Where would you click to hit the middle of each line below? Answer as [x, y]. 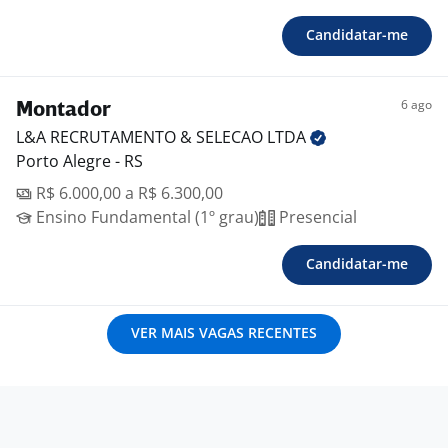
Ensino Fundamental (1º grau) [145, 217]
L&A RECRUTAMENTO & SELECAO [141, 137]
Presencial [316, 217]
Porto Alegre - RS [79, 161]
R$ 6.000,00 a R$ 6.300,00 [127, 193]
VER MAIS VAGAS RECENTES [224, 333]
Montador [63, 111]
